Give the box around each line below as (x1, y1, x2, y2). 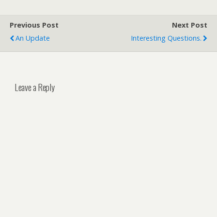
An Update (15, 33, 50, 43)
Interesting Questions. (131, 33, 201, 43)
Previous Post (10, 20, 59, 30)
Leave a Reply (15, 80, 55, 93)
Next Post (172, 20, 207, 30)
